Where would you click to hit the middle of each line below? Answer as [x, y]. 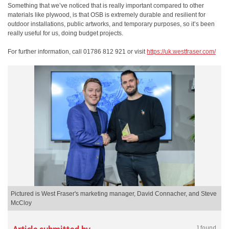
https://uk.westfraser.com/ [181, 52]
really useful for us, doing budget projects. [65, 33]
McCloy [21, 203]
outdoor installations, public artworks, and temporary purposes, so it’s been [111, 24]
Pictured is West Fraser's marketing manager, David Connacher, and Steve [114, 194]
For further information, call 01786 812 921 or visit [77, 52]
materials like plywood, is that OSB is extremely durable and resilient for [107, 15]
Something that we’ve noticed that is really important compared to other [106, 6]
